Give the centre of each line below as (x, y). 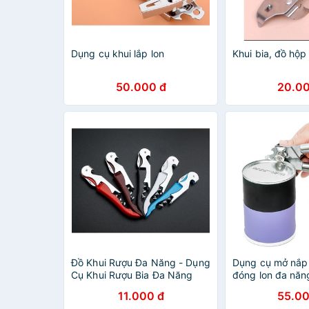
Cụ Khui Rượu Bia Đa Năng (132, 275)
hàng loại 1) (259, 287)
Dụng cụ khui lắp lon (118, 53)
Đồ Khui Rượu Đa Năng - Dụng (141, 262)
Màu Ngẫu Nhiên (110, 287)
